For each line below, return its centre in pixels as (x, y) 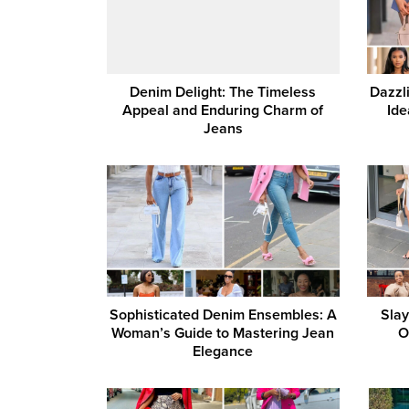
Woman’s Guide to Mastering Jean (223, 333)
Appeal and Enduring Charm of (223, 111)
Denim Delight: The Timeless (223, 93)
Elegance (223, 351)
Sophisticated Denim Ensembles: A (223, 315)
